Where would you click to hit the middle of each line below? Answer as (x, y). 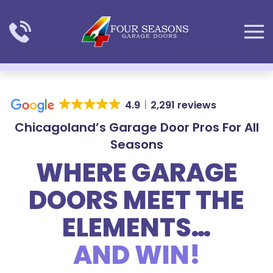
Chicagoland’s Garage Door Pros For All (136, 127)
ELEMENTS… (136, 228)
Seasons (136, 144)
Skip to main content (73, 28)
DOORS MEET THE (136, 200)
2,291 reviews (183, 105)
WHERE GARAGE (136, 173)
